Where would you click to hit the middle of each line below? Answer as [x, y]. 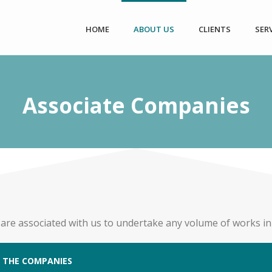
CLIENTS [215, 29]
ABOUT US [154, 29]
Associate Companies [136, 105]
